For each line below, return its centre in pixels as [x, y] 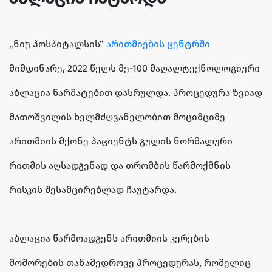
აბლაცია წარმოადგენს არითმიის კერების [109, 239]
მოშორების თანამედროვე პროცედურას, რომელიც [130, 263]
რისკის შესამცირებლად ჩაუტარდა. [93, 190]
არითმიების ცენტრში [158, 44]
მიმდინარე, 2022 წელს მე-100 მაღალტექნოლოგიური [134, 69]
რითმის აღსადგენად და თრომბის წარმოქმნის [120, 166]
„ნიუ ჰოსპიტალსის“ [58, 44]
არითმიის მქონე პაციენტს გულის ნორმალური [121, 141]
